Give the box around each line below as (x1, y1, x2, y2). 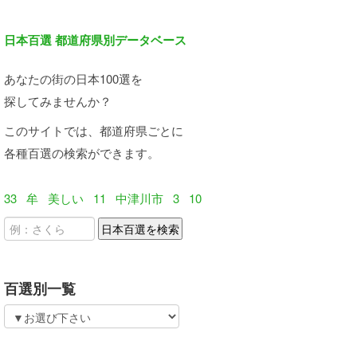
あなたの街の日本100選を (4, 70, 143, 87)
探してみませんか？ (4, 92, 112, 109)
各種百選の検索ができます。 (4, 144, 159, 161)
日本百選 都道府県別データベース (4, 31, 186, 49)
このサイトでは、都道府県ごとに (4, 122, 183, 139)
